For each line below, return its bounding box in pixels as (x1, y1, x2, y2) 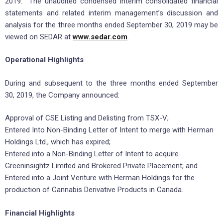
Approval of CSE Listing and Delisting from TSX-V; (5, 113, 169, 123)
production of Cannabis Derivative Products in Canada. (5, 185, 183, 195)
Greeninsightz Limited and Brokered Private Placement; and (5, 161, 198, 171)
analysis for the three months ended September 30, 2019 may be (5, 20, 218, 29)
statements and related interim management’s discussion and (5, 8, 218, 17)
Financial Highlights (5, 208, 75, 218)
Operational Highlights (5, 55, 84, 65)
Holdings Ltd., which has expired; (5, 137, 111, 147)
